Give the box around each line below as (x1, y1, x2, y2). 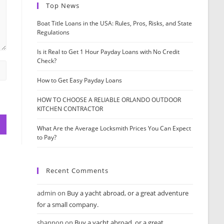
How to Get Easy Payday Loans (37, 76, 122, 84)
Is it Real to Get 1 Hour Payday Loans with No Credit (37, 47, 180, 56)
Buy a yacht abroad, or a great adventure (67, 188, 189, 197)
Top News (46, 1, 80, 10)
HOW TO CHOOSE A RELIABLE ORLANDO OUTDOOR (37, 95, 181, 104)
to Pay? (37, 133, 57, 141)
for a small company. (37, 200, 99, 209)
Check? (37, 56, 57, 65)
